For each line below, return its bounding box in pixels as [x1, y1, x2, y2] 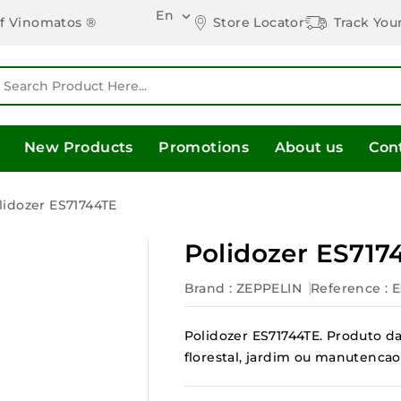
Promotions [158, 138, 250, 156]
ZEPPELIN [235, 279, 302, 296]
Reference [310, 279, 381, 296]
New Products [24, 138, 133, 156]
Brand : [183, 279, 233, 296]
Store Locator [212, 13, 305, 30]
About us [274, 138, 344, 156]
